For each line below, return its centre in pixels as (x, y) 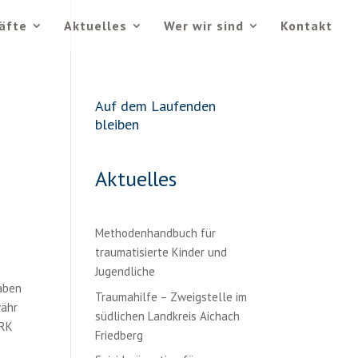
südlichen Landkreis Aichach (168, 316)
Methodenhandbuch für (156, 233)
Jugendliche (125, 271)
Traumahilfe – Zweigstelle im (171, 296)
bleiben (117, 124)
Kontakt (306, 26)
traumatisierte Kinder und (161, 252)
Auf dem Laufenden (156, 106)
